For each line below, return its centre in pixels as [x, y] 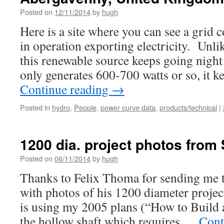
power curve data [128, 107]
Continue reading [66, 89]
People [85, 107]
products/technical [188, 107]
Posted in [35, 107]
